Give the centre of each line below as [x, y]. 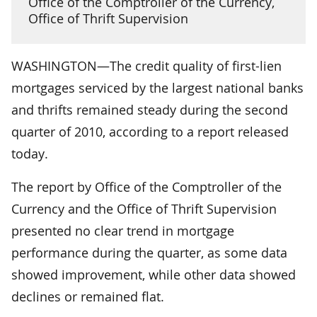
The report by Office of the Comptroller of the [146, 186]
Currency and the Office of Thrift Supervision [144, 208]
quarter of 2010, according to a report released [150, 131]
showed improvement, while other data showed [154, 274]
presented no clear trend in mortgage [123, 230]
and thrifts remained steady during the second [150, 109]
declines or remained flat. [88, 296]
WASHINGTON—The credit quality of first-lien [146, 65]
